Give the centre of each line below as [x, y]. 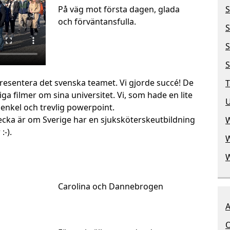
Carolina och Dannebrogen [111, 186]
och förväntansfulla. [97, 22]
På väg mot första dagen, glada [119, 9]
